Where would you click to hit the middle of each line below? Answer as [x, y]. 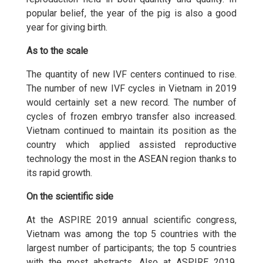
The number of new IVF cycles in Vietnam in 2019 [131, 88]
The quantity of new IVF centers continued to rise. [131, 74]
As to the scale [57, 51]
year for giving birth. [67, 27]
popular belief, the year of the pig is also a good [131, 13]
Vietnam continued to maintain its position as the [131, 131]
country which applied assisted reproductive [131, 145]
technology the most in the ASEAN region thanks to [131, 159]
